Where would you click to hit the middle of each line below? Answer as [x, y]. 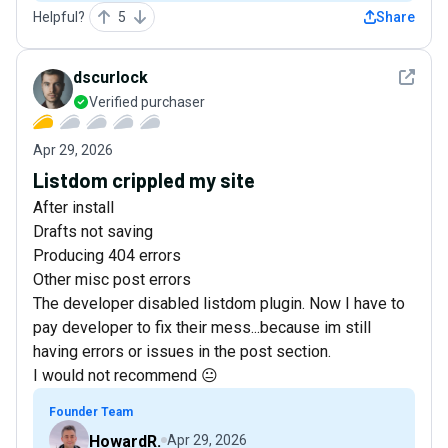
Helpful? [59, 17]
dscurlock [110, 78]
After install [73, 208]
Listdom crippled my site [144, 180]
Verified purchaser [147, 102]
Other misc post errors [112, 280]
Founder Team [91, 412]
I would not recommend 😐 [125, 376]
